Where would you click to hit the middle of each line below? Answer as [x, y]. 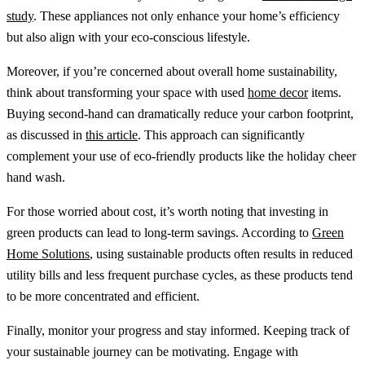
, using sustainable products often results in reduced [221, 253]
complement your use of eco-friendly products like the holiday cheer [181, 156]
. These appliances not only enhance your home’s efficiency [187, 15]
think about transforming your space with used [127, 92]
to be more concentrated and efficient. [103, 296]
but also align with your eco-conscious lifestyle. [128, 37]
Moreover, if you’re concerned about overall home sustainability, [172, 71]
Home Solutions [48, 253]
